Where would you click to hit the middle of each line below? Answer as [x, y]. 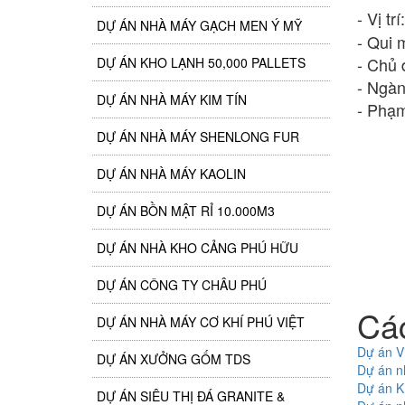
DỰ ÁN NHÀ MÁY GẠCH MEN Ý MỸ [199, 25]
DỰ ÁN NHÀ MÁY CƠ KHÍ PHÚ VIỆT [201, 322]
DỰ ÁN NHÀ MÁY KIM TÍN [172, 99]
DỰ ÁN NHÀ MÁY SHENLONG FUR [198, 137]
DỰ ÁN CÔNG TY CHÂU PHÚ [182, 285]
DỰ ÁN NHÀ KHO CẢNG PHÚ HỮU [198, 248]
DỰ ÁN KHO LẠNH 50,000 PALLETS [201, 62]
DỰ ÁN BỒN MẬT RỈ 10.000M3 [186, 211]
